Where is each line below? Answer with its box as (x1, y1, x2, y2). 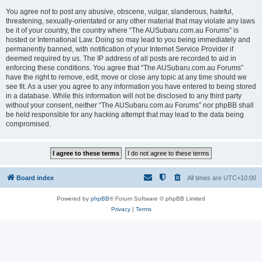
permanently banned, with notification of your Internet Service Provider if (6, 45, 233, 53)
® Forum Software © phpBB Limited (109, 195, 205, 202)
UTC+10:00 (223, 174, 256, 181)
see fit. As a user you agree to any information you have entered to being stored (6, 82, 256, 91)
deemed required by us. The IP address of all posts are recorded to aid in (6, 54, 236, 63)
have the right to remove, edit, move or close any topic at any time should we (6, 73, 247, 81)
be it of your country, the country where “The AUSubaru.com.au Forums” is (6, 26, 239, 35)
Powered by (57, 195, 91, 202)
